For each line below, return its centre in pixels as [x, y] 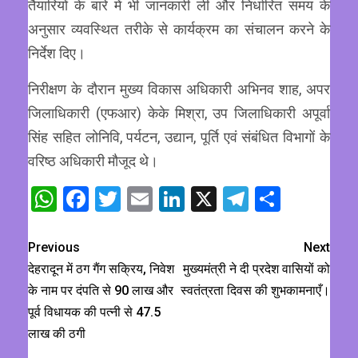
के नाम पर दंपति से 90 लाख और [101, 291]
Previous [54, 248]
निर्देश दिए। [57, 54]
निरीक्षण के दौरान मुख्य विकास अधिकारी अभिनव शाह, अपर [179, 89]
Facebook [142, 199]
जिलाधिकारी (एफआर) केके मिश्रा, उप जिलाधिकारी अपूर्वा [179, 113]
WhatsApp [114, 199]
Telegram [300, 199]
